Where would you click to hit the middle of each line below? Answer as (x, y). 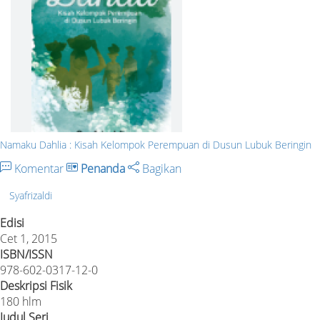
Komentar (39, 168)
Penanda (103, 168)
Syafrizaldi (31, 196)
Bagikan (160, 168)
